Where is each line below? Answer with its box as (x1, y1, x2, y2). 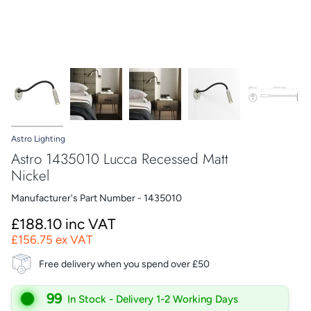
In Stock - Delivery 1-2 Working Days (67, 292, 238, 305)
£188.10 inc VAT (11, 215, 116, 233)
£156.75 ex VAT (11, 233, 92, 247)
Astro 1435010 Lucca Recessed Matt (11, 149, 228, 170)
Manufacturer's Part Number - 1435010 (11, 192, 182, 205)
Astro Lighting (11, 134, 65, 144)
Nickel (11, 165, 49, 187)
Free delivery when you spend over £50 (39, 258, 210, 270)
